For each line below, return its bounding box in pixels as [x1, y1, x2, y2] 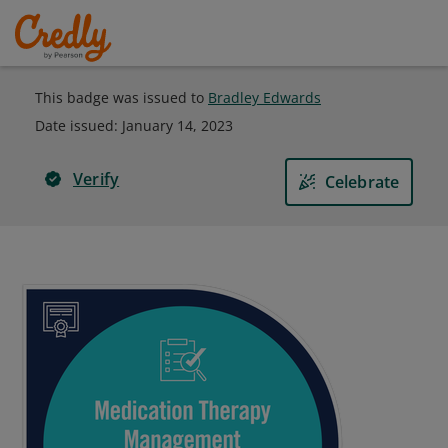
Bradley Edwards [208, 88, 321, 107]
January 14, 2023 [122, 116, 233, 135]
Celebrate [324, 171, 400, 193]
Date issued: [35, 116, 122, 135]
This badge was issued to [35, 88, 208, 107]
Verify [73, 168, 120, 190]
